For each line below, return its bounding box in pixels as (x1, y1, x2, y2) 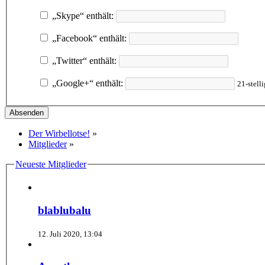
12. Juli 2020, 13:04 (38, 229, 102, 238)
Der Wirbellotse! (28, 128, 90, 138)
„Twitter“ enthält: (50, 55, 117, 66)
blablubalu (38, 203, 91, 216)
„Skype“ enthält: (50, 10, 114, 21)
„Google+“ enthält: (50, 77, 123, 88)
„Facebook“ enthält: (50, 33, 127, 43)
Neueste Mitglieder (15, 159, 86, 169)
